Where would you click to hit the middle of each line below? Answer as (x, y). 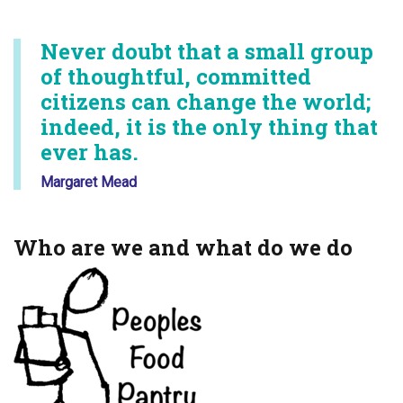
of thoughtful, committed (176, 76)
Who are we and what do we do (183, 247)
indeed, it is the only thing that (209, 127)
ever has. (90, 152)
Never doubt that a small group (207, 51)
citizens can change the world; (206, 102)
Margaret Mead (89, 182)
